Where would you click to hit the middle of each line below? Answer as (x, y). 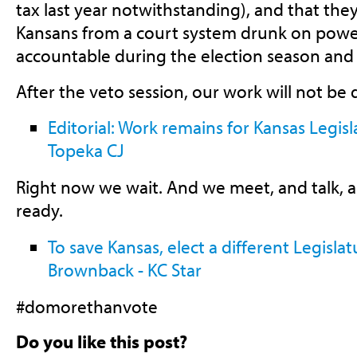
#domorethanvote (86, 306)
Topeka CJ (86, 151)
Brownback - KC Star (124, 269)
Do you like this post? (101, 342)
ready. (39, 210)
